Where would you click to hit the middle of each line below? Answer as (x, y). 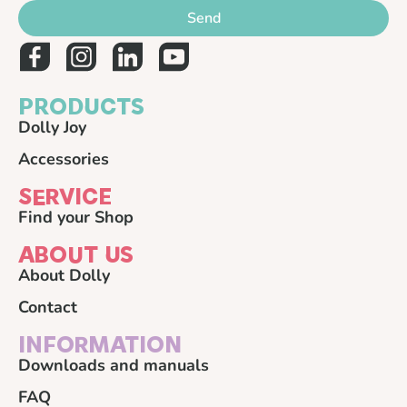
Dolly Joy (52, 127)
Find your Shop (76, 217)
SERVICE (65, 196)
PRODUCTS (81, 106)
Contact (48, 307)
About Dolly (64, 275)
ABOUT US (76, 254)
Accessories (64, 159)
